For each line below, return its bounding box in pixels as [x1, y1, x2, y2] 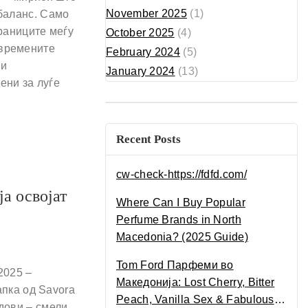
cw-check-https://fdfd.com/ [116, 168, 247, 180]
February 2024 [106, 45, 180, 58]
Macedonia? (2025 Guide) [116, 230, 248, 243]
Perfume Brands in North [116, 213, 241, 225]
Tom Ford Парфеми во [116, 258, 234, 271]
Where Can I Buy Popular [116, 196, 245, 208]
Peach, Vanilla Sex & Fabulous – [116, 293, 284, 305]
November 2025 [106, 7, 187, 19]
